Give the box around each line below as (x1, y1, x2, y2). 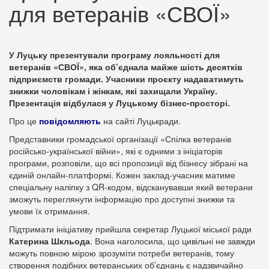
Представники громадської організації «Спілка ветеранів (9, 133, 231, 145)
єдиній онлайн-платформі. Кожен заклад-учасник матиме (9, 169, 235, 181)
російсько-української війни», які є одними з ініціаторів (9, 145, 222, 157)
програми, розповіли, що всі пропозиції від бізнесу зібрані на (9, 157, 248, 169)
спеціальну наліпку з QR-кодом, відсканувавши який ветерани (9, 181, 253, 193)
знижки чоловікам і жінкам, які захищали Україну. (9, 85, 217, 97)
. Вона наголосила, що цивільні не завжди (90, 235, 255, 247)
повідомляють (39, 115, 101, 127)
